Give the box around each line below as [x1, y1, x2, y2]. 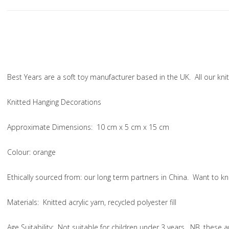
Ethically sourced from [7, 172, 80, 182]
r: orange [27, 147, 56, 157]
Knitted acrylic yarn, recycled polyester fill [41, 197, 176, 207]
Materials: [7, 197, 41, 207]
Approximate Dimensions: [7, 122, 93, 132]
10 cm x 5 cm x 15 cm [93, 122, 169, 132]
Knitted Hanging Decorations [7, 97, 101, 107]
